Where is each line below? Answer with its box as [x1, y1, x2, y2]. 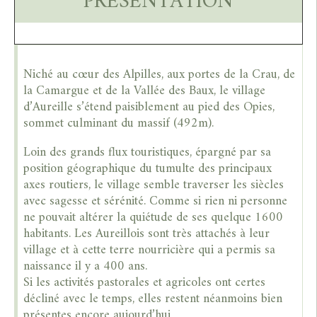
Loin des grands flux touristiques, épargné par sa [23, 141, 272, 163]
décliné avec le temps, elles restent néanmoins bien [23, 287, 283, 310]
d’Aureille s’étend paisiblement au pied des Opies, [23, 96, 275, 118]
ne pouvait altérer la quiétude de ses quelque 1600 [23, 206, 284, 229]
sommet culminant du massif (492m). [23, 112, 214, 134]
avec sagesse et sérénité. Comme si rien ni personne [23, 190, 288, 212]
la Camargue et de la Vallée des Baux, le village [23, 79, 266, 102]
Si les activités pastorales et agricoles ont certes [23, 271, 266, 294]
